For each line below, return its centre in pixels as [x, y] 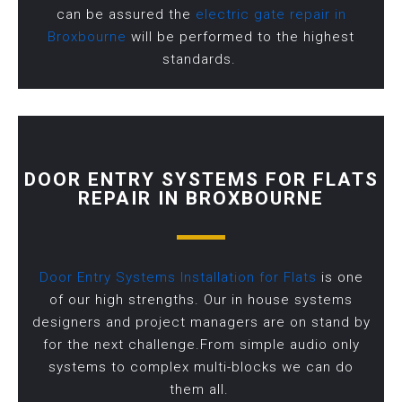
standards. [201, 59]
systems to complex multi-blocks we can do [201, 367]
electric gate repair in [271, 14]
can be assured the [126, 14]
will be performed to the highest [240, 36]
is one [340, 277]
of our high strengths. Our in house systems [201, 299]
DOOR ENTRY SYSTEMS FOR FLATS [201, 179]
